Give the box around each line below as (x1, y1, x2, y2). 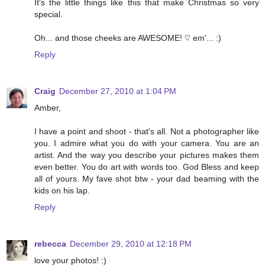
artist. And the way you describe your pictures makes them (34, 150, 259, 160)
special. (34, 9, 63, 20)
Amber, (34, 103, 61, 113)
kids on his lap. (34, 186, 90, 196)
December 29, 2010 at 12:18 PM (70, 239, 192, 249)
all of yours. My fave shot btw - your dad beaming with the (34, 174, 259, 184)
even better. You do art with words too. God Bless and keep (34, 162, 259, 172)
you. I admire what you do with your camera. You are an (34, 138, 259, 148)
